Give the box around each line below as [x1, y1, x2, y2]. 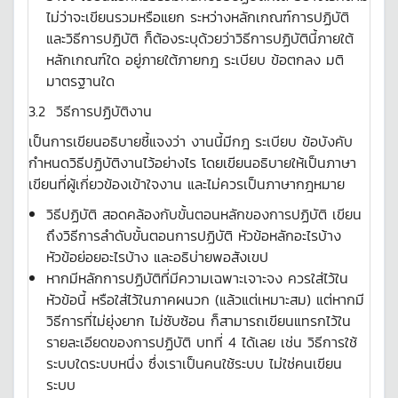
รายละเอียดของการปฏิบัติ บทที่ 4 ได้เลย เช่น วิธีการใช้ [46, 331, 357, 353]
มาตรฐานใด [46, 70, 115, 92]
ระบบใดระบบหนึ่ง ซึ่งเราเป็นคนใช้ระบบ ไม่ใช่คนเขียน [46, 353, 342, 374]
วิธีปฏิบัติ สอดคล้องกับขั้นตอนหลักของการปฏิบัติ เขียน [46, 203, 362, 225]
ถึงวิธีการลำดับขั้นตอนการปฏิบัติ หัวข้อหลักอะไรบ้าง [46, 225, 341, 246]
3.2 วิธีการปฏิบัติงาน [28, 100, 152, 122]
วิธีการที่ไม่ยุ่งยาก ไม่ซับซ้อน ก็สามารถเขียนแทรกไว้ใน [46, 310, 351, 331]
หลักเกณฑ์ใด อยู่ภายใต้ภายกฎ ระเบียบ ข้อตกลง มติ [46, 49, 344, 70]
